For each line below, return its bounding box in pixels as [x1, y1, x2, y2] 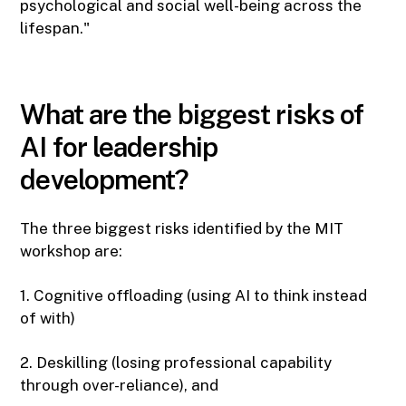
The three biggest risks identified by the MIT [20, 219, 344, 238]
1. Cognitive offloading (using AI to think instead [20, 286, 368, 305]
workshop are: [20, 242, 123, 261]
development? [20, 163, 189, 197]
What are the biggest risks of [20, 98, 364, 131]
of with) [20, 309, 76, 328]
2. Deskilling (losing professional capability [20, 353, 333, 372]
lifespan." [20, 19, 91, 38]
